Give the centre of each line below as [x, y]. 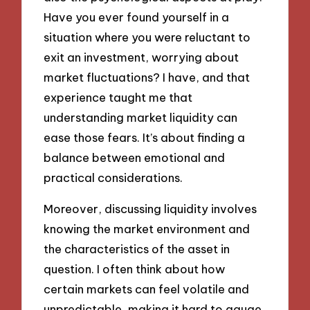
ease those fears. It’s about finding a [145, 137]
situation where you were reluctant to [147, 37]
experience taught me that [118, 97]
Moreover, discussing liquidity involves [151, 208]
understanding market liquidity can [141, 117]
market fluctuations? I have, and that [147, 77]
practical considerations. [113, 177]
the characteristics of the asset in [137, 248]
